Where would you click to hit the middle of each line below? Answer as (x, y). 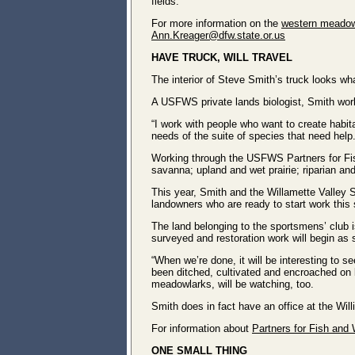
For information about (202, 328)
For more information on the (216, 23)
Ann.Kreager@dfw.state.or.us (218, 35)
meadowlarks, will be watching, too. (233, 284)
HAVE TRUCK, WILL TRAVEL (222, 57)
